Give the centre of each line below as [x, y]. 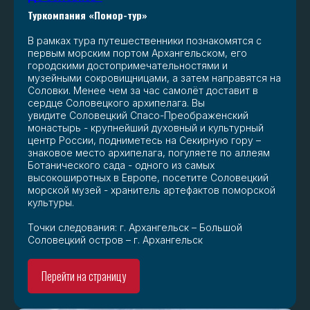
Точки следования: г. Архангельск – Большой [135, 228]
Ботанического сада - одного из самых [121, 165]
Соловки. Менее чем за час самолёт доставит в [143, 91]
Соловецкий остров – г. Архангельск [115, 240]
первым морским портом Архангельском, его [137, 53]
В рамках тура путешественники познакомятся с [145, 41]
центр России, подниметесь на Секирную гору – [144, 140]
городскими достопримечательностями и [128, 66]
